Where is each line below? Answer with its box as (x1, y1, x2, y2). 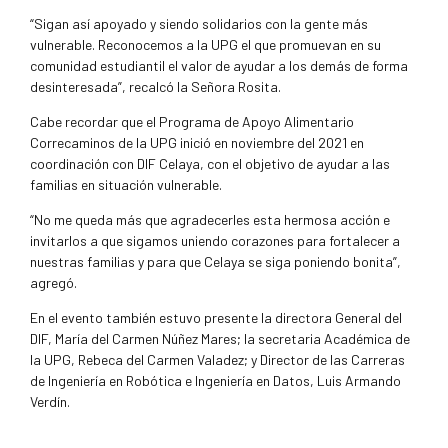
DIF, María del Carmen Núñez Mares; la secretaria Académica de (30, 330, 410, 348)
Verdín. (30, 393, 70, 411)
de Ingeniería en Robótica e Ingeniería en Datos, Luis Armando (30, 372, 401, 390)
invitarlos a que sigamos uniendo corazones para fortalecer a (30, 232, 400, 250)
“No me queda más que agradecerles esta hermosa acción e (30, 211, 390, 229)
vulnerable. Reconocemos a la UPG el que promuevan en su (30, 36, 381, 54)
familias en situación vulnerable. (30, 176, 222, 194)
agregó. (30, 274, 77, 292)
